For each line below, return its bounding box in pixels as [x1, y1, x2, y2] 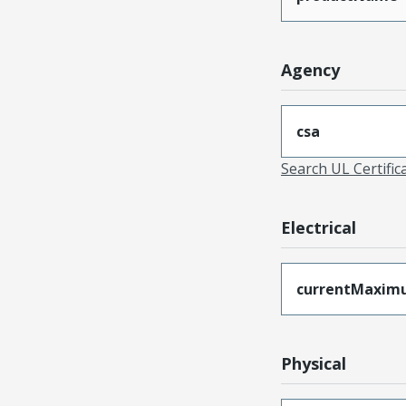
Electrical [280, 217, 356, 238]
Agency [280, 59, 340, 81]
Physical [280, 353, 346, 374]
